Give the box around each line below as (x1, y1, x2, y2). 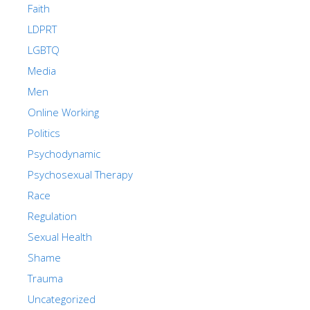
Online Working (28, 104, 99, 119)
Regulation (28, 208, 77, 223)
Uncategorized (28, 291, 95, 306)
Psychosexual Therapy (28, 167, 133, 181)
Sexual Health (28, 229, 92, 244)
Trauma (28, 271, 63, 285)
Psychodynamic (28, 146, 100, 161)
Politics (28, 125, 60, 140)
